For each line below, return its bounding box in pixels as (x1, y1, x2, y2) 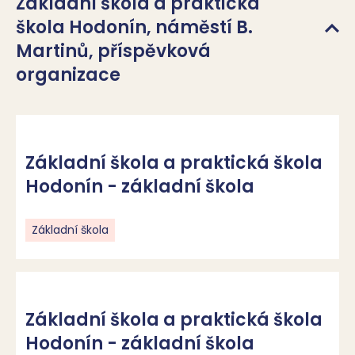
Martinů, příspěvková (16, 39, 211, 63)
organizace (16, 63, 120, 87)
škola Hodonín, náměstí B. (16, 15, 253, 40)
